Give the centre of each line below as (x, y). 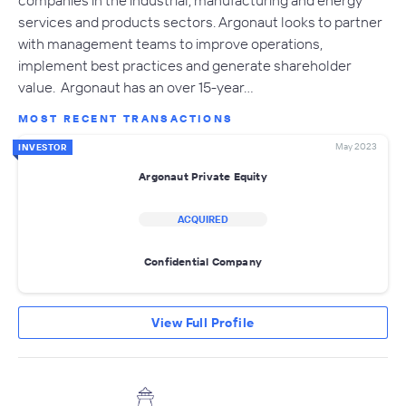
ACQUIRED (203, 219)
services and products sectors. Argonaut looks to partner (200, 21)
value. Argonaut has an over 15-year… (136, 87)
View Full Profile (203, 322)
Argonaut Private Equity (203, 177)
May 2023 (356, 146)
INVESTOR (43, 147)
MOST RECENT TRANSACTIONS (126, 118)
